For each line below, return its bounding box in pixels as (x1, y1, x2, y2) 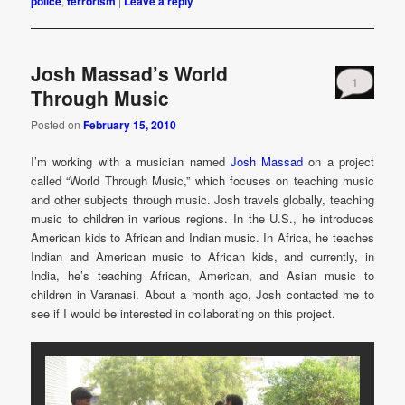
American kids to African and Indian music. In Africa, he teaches (31, 228, 374, 246)
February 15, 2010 (83, 116, 177, 133)
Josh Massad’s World (31, 60, 229, 88)
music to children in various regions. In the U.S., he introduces (31, 209, 374, 227)
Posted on (31, 116, 84, 132)
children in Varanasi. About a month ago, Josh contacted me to (31, 285, 374, 303)
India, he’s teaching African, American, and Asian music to (31, 266, 374, 284)
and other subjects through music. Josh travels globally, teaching (31, 190, 374, 208)
